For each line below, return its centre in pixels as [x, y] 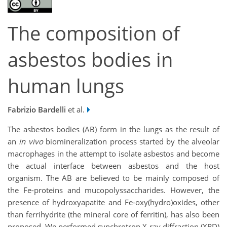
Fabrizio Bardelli [37, 109]
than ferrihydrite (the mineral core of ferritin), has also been [113, 214]
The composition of [94, 33]
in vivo [31, 141]
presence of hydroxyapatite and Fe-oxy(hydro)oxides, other [113, 202]
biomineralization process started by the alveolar [131, 141]
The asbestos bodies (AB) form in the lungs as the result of [113, 129]
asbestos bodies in [90, 60]
